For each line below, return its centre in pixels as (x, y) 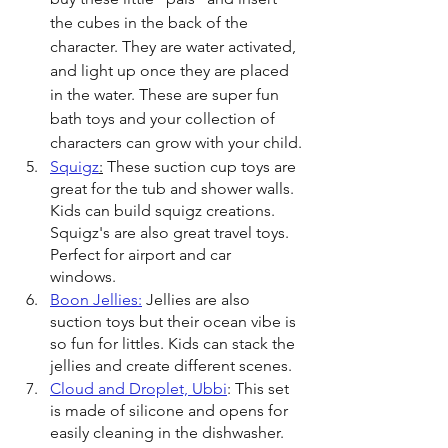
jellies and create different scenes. (173, 365)
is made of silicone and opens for (171, 410)
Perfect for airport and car (142, 254)
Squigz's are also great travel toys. (171, 232)
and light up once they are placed (171, 70)
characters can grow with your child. (176, 142)
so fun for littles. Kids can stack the (174, 343)
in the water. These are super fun (166, 94)
